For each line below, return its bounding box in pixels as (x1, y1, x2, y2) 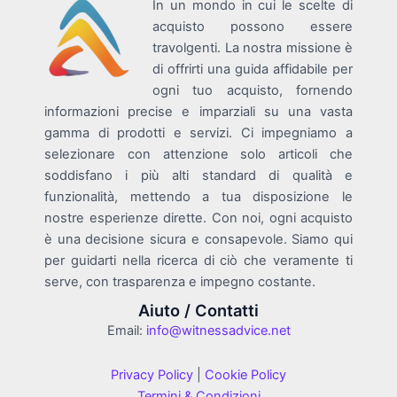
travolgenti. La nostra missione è (152, 40, 353, 57)
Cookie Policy (201, 367, 286, 383)
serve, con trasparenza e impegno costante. (44, 274, 315, 291)
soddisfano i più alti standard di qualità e (44, 167, 353, 184)
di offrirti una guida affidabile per (152, 61, 353, 78)
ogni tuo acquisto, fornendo (152, 82, 353, 99)
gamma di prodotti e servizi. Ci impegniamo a (44, 125, 353, 142)
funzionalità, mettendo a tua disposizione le (44, 189, 353, 206)
